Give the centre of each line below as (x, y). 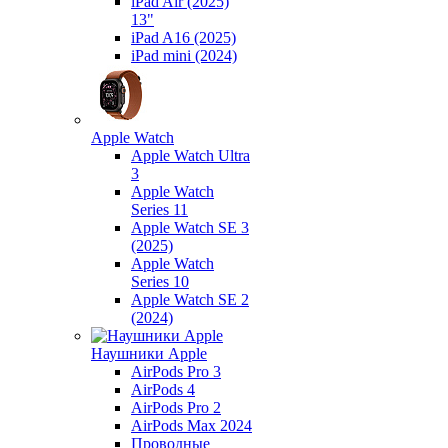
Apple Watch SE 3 (190, 227)
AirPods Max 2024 (191, 425)
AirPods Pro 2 (176, 407)
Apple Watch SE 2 (190, 299)
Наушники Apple (149, 353)
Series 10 (160, 281)
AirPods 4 (163, 389)
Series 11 (159, 209)
